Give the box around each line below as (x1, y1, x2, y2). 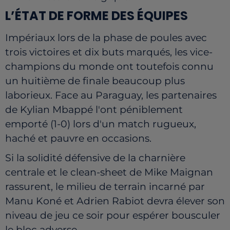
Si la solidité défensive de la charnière (5, 151, 185, 164)
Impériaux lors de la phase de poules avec (5, 31, 207, 44)
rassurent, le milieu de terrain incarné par (5, 180, 205, 193)
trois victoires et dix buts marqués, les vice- (5, 46, 213, 58)
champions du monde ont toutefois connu (5, 60, 214, 72)
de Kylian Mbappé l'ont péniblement (5, 103, 183, 116)
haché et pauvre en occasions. (5, 132, 151, 144)
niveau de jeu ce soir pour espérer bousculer (5, 209, 220, 221)
